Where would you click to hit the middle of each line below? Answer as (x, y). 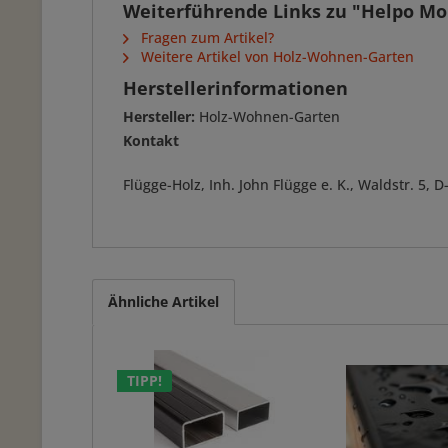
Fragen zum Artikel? (205, 37)
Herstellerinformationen (235, 88)
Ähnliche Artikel (163, 301)
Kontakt (151, 140)
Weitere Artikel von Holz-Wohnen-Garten (275, 56)
